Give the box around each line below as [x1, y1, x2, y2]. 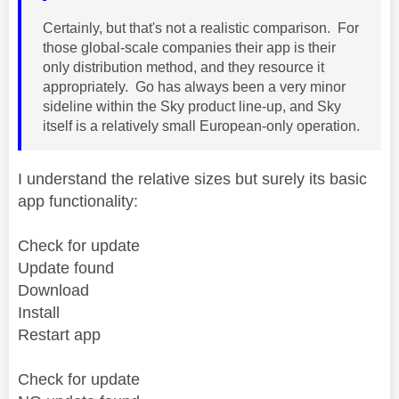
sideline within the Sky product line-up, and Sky [43, 98, 341, 114]
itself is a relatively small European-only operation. [43, 118, 360, 134]
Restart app [18, 325, 101, 344]
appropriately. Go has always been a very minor [43, 78, 346, 94]
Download [18, 281, 89, 299]
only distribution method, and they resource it [43, 59, 324, 75]
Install [18, 303, 60, 322]
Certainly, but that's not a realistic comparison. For [43, 20, 359, 36]
